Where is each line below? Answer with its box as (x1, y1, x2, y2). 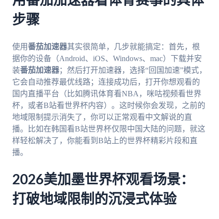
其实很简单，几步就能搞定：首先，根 (66, 42, 200, 51)
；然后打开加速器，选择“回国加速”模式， (59, 66, 207, 74)
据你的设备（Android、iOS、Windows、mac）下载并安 (12, 54, 202, 63)
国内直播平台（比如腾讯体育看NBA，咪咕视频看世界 (12, 89, 201, 98)
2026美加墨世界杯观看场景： (12, 173, 194, 187)
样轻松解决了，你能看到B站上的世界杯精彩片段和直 (12, 136, 197, 145)
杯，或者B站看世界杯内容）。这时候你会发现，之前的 (12, 101, 205, 109)
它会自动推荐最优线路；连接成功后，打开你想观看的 (12, 77, 200, 86)
